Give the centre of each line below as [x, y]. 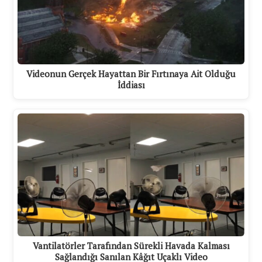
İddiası [131, 85]
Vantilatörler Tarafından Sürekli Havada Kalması [131, 245]
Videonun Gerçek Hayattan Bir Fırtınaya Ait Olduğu [131, 74]
